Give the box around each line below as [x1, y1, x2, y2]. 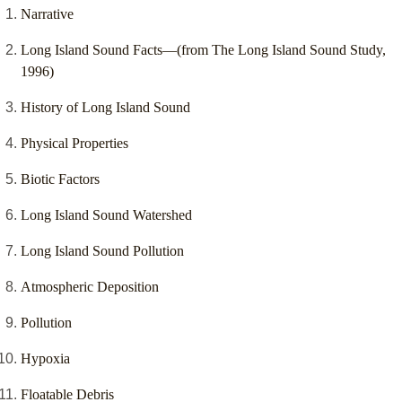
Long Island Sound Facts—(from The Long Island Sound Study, [21, 42, 386, 58]
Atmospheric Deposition [21, 279, 159, 295]
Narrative [21, 6, 74, 22]
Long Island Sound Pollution [21, 243, 184, 259]
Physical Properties [21, 135, 128, 152]
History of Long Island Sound [21, 100, 190, 116]
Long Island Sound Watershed [21, 207, 192, 223]
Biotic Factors [21, 171, 100, 188]
